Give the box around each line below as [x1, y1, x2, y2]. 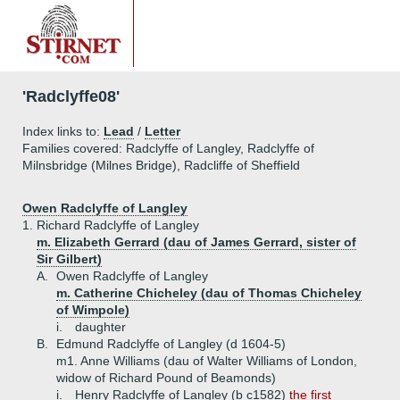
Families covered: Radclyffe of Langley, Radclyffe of [22, 141, 314, 155]
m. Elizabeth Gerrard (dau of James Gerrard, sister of [37, 235, 356, 249]
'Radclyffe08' [22, 87, 120, 105]
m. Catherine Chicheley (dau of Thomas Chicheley [56, 286, 362, 300]
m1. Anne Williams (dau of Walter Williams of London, [56, 354, 357, 368]
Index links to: [22, 124, 104, 138]
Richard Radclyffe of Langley [37, 218, 199, 232]
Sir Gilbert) [37, 252, 102, 266]
